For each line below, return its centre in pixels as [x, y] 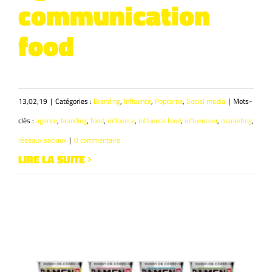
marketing [236, 121]
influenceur [201, 121]
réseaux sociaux [42, 140]
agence [46, 121]
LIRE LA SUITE [52, 160]
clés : [27, 121]
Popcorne [169, 101]
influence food [160, 121]
